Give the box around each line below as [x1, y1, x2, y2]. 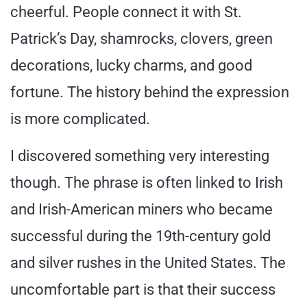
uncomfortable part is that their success [10, 280, 275, 298]
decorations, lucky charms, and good [10, 56, 252, 74]
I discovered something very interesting [10, 147, 269, 164]
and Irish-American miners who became [10, 200, 273, 218]
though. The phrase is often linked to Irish [10, 173, 283, 191]
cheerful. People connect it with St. [10, 3, 242, 21]
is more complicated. [10, 110, 150, 127]
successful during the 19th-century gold [10, 227, 271, 245]
